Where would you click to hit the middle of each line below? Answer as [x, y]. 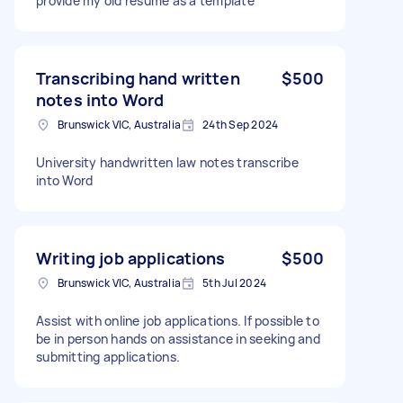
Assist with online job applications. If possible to [178, 320]
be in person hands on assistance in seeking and [178, 338]
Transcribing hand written [138, 78]
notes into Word [100, 99]
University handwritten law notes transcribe [167, 162]
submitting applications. [108, 356]
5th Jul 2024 [234, 282]
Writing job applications [131, 258]
